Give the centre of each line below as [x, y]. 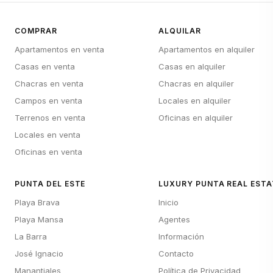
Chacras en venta [49, 83]
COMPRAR [36, 31]
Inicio [168, 202]
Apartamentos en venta [59, 49]
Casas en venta [45, 66]
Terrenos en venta [50, 118]
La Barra [31, 236]
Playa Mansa [39, 219]
